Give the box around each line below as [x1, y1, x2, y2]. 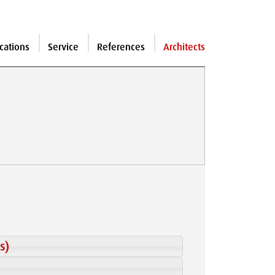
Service [48, 41, 79, 53]
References [97, 41, 145, 53]
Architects [163, 41, 205, 53]
